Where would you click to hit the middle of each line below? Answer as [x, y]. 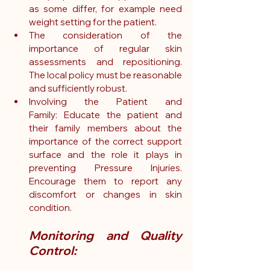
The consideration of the [105, 36]
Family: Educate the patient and [105, 115]
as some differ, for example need [105, 9]
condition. [50, 208]
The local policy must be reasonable [105, 75]
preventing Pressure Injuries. [105, 168]
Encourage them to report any [105, 181]
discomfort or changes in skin [105, 195]
